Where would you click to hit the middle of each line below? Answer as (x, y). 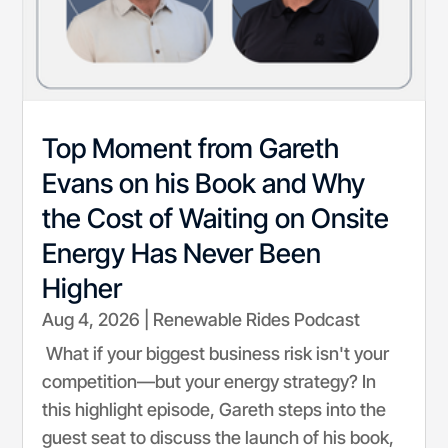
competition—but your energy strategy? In (209, 381)
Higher (82, 288)
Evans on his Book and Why (204, 183)
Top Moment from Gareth (191, 148)
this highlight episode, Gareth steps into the (214, 409)
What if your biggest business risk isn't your (216, 353)
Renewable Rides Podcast (257, 319)
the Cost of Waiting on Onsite (216, 218)
